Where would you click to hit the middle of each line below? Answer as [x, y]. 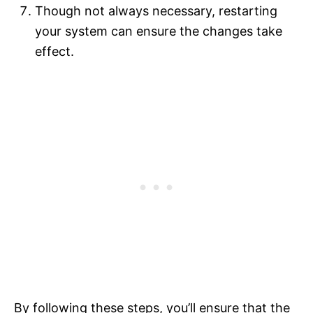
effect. [54, 51]
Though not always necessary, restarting [156, 10]
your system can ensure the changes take [159, 31]
